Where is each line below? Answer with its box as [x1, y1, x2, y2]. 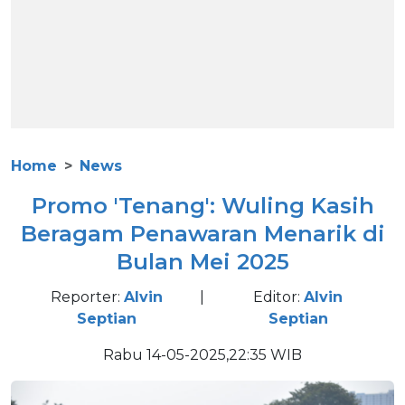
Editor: [253, 288, 305, 306]
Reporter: [51, 288, 124, 306]
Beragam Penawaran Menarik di [20, 221, 385, 247]
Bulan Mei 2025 [116, 249, 289, 275]
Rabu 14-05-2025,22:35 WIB [103, 346, 302, 363]
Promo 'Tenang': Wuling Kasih [31, 193, 374, 219]
